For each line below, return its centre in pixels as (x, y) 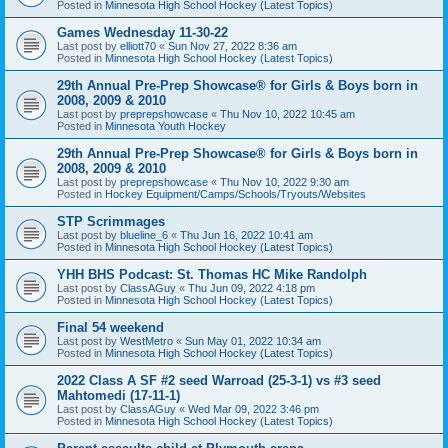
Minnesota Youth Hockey (165, 125)
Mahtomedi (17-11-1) (118, 395)
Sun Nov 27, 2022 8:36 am (232, 45)
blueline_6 (144, 234)
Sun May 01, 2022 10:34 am (253, 340)
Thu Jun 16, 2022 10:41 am (246, 234)
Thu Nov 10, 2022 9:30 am (284, 181)
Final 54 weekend (110, 327)
